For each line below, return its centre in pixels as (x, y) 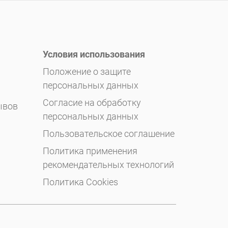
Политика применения (90, 151)
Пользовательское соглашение (108, 134)
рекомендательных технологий (108, 165)
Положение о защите (87, 72)
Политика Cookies (80, 182)
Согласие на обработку (92, 103)
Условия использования (94, 54)
